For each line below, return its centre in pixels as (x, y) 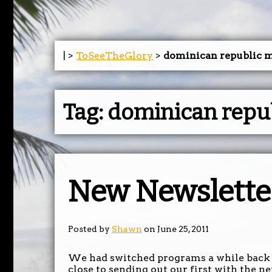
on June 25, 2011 (175, 229)
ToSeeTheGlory (115, 55)
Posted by (90, 229)
